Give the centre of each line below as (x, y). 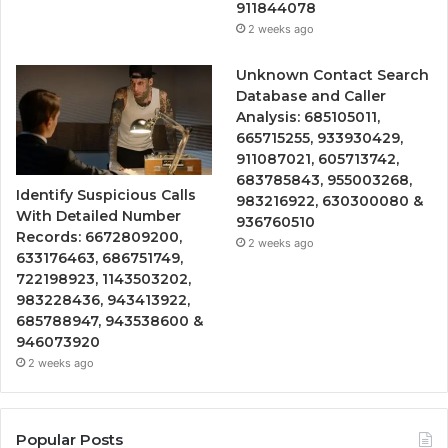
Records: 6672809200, (99, 236)
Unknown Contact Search (333, 74)
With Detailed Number (98, 215)
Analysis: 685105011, (308, 116)
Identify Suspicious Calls (106, 194)
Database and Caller (311, 95)
